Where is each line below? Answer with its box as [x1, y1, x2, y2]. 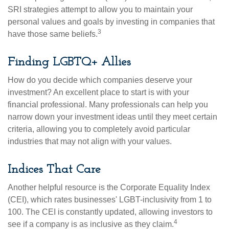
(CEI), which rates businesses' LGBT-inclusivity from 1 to [8, 195, 212, 204]
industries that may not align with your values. [8, 136, 172, 146]
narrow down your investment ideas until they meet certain [8, 112, 217, 121]
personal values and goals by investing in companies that [8, 17, 215, 26]
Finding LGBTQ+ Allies [8, 56, 131, 68]
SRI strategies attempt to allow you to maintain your [8, 5, 193, 14]
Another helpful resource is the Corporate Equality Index [8, 182, 210, 192]
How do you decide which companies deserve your [8, 75, 192, 84]
